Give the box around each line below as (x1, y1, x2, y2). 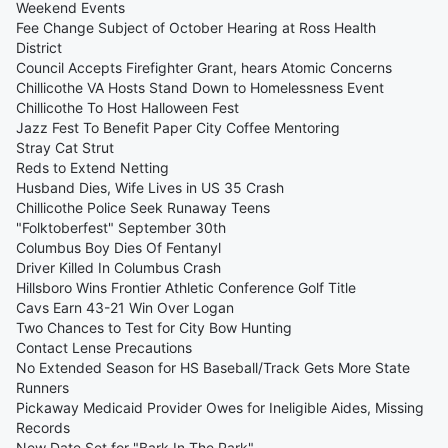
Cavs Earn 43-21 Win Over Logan (16, 299, 234, 316)
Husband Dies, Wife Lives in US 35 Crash (16, 179, 284, 196)
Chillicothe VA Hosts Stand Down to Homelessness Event (16, 79, 384, 96)
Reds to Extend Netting (16, 159, 169, 176)
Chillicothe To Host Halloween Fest (16, 99, 239, 116)
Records (16, 419, 70, 436)
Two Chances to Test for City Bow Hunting (16, 319, 292, 336)
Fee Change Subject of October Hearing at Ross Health (16, 19, 376, 36)
